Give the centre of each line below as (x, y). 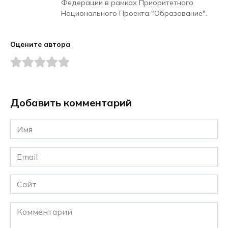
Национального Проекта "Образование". (134, 13)
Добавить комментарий (71, 103)
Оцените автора (40, 44)
